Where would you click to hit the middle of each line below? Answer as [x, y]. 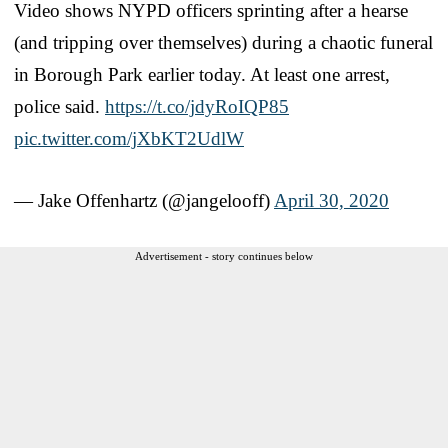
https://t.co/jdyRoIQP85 [197, 106]
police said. [59, 106]
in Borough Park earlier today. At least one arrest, [202, 74]
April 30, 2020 [331, 200]
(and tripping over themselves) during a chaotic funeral [223, 42]
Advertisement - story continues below [224, 255]
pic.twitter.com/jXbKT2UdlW [129, 138]
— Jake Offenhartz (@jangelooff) [144, 200]
